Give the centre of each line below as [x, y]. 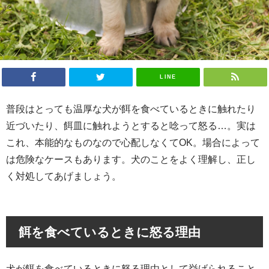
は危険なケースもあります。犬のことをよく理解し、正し [131, 159]
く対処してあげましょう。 [64, 176]
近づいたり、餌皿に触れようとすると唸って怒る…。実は [131, 126]
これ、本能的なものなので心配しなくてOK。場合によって [133, 143]
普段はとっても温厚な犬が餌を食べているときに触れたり [131, 109]
